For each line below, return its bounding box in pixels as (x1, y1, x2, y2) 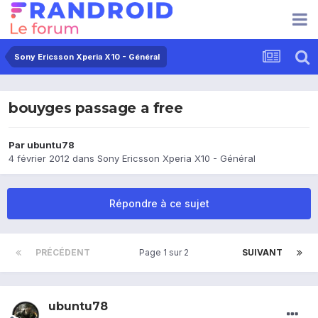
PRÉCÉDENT (35, 247, 90, 258)
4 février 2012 (9, 153, 70, 165)
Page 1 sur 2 (139, 247, 193, 258)
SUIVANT (242, 247, 283, 258)
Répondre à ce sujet (109, 197, 209, 210)
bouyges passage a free (9, 99, 183, 117)
